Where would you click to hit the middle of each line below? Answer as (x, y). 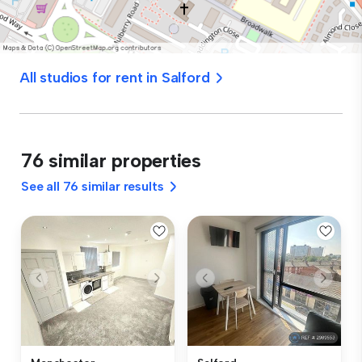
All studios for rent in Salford (115, 78)
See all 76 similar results (93, 186)
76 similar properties (111, 160)
